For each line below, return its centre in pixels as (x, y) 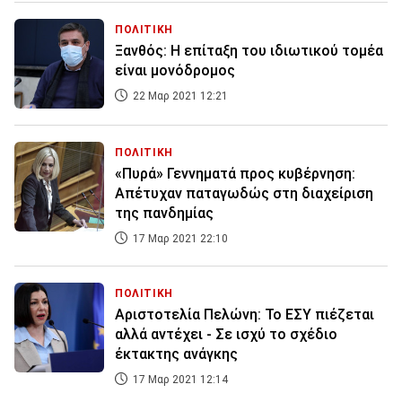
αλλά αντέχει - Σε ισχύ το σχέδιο (226, 335)
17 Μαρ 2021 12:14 (179, 380)
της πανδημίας (164, 214)
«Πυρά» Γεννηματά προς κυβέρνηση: (235, 174)
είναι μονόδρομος (175, 71)
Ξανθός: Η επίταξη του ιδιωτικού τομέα (249, 51)
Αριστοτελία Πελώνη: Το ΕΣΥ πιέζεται (245, 315)
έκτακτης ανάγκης (176, 354)
